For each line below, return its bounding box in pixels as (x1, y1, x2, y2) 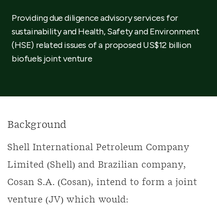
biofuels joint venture (12, 53, 93, 64)
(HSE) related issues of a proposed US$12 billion (12, 40, 191, 50)
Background (7, 120, 66, 130)
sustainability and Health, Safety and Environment (12, 26, 200, 37)
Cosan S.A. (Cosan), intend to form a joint (7, 178, 197, 187)
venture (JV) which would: (7, 196, 128, 204)
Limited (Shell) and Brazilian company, (7, 161, 186, 170)
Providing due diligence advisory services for (12, 13, 179, 23)
